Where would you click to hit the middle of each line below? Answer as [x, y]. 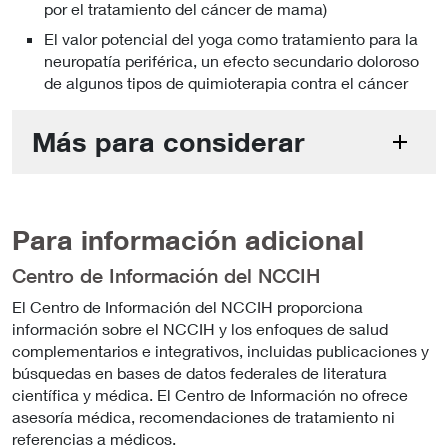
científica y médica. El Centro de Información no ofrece [210, 394]
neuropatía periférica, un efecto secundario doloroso [231, 60]
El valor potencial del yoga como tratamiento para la [231, 38]
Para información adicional [188, 239]
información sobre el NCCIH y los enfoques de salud [200, 328]
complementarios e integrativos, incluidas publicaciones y [220, 350]
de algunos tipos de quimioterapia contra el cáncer [226, 82]
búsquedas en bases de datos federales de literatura [199, 372]
